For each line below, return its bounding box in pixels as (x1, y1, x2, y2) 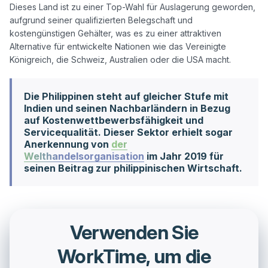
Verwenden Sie (69, 221, 199, 244)
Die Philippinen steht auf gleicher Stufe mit (24, 90, 229, 102)
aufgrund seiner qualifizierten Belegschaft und (10, 15, 193, 25)
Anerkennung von (24, 138, 111, 150)
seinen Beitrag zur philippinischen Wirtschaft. (24, 162, 242, 174)
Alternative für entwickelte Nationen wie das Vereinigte (10, 41, 226, 51)
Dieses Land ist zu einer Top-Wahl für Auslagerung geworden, (10, 2, 255, 12)
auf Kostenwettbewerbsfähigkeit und (24, 114, 203, 126)
